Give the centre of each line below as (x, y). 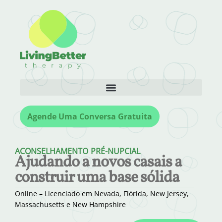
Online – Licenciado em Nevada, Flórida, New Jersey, (102, 194)
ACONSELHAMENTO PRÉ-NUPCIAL (78, 151)
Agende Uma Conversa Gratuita (90, 116)
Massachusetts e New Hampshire (70, 204)
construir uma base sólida (97, 178)
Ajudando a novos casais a (98, 163)
